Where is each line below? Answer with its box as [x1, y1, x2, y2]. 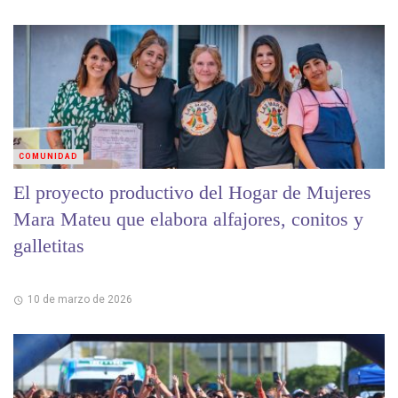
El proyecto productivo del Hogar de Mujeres [13, 180, 371, 203]
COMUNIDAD [19, 151, 78, 161]
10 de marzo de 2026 [27, 293, 132, 306]
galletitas [13, 234, 84, 257]
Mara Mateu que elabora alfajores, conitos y [13, 207, 363, 230]
